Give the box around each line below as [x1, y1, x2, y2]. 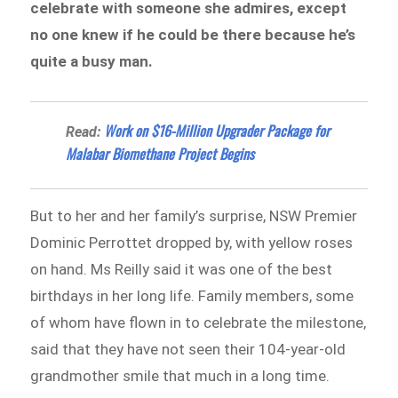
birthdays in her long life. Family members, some [30, 286, 354, 305]
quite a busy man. [30, 52, 154, 71]
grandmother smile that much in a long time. [30, 366, 330, 385]
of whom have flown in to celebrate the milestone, [30, 313, 367, 331]
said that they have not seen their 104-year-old [30, 339, 346, 358]
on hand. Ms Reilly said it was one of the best [30, 259, 333, 278]
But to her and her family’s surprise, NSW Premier [30, 206, 358, 225]
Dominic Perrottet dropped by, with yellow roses [30, 233, 354, 251]
